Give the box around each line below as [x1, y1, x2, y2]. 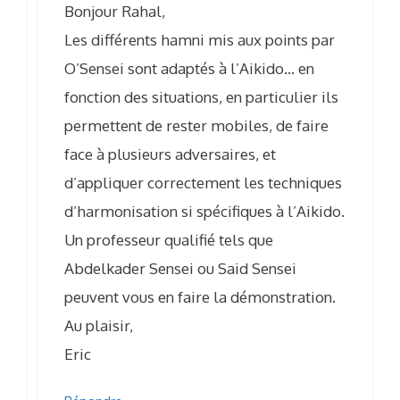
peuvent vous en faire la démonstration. [64, 287, 336, 306]
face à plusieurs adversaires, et [64, 144, 276, 163]
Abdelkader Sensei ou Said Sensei [64, 258, 296, 278]
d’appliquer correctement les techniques [64, 172, 342, 192]
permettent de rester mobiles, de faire [64, 115, 329, 135]
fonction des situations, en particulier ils [64, 87, 338, 106]
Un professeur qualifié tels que [64, 229, 273, 249]
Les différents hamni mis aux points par [64, 29, 335, 49]
